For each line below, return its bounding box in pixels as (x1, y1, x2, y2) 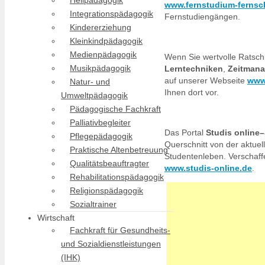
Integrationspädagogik (70, 9, 153, 18)
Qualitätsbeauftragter (70, 159, 149, 168)
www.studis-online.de (164, 163, 252, 173)
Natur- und (70, 77, 110, 86)
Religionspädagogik (70, 186, 143, 195)
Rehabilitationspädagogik (70, 172, 164, 182)
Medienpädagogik (70, 50, 137, 59)
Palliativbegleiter (70, 118, 131, 127)
